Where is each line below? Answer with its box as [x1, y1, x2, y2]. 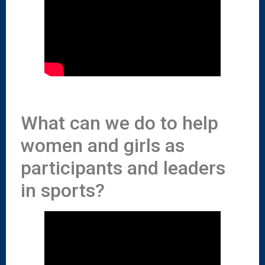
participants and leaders [21, 157, 225, 180]
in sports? [21, 179, 105, 202]
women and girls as [21, 134, 185, 157]
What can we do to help [21, 112, 218, 135]
